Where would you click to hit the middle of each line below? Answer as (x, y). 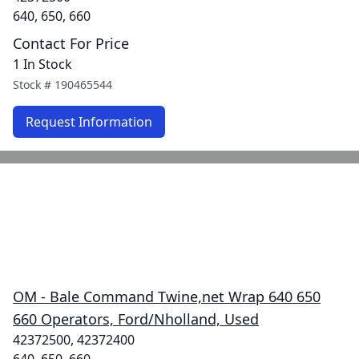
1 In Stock (42, 64)
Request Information (89, 122)
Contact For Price (71, 43)
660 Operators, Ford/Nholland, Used (136, 319)
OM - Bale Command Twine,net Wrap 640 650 (167, 296)
